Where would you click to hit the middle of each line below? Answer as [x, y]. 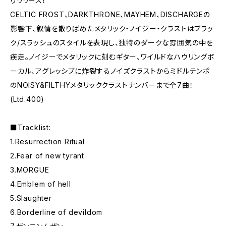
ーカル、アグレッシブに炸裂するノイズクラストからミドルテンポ [110, 71]
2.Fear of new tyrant [47, 156]
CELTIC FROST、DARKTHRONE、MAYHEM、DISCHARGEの [110, 14]
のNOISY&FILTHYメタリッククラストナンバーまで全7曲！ [102, 85]
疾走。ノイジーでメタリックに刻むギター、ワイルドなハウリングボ [112, 57]
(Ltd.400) [27, 99]
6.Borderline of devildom [56, 212]
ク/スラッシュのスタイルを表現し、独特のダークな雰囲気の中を [112, 43]
